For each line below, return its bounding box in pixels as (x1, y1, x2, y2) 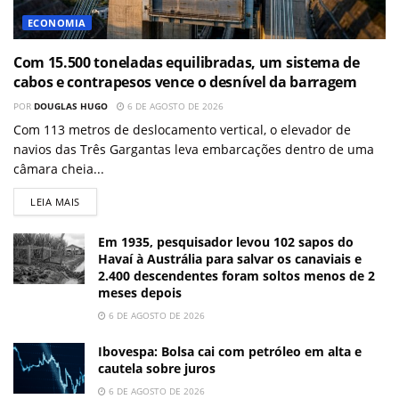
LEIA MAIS (30, 195, 80, 209)
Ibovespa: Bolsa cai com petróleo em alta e (98, 343, 362, 361)
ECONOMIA (28, 16, 86, 30)
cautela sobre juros (98, 360, 216, 378)
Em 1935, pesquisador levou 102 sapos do (98, 233, 354, 251)
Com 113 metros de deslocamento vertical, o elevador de (13, 121, 351, 139)
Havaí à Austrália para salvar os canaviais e (98, 250, 362, 268)
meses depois (98, 284, 182, 302)
